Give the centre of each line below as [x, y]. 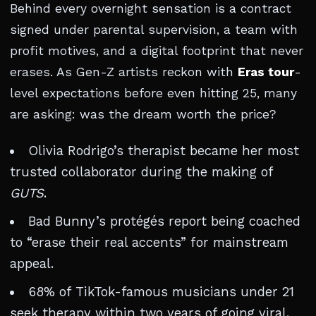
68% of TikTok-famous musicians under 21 [161, 292]
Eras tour [266, 72]
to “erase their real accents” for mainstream [149, 242]
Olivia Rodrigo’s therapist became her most [163, 151]
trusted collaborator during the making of [141, 172]
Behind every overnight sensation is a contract [151, 8]
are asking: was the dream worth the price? [143, 114]
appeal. [32, 263]
